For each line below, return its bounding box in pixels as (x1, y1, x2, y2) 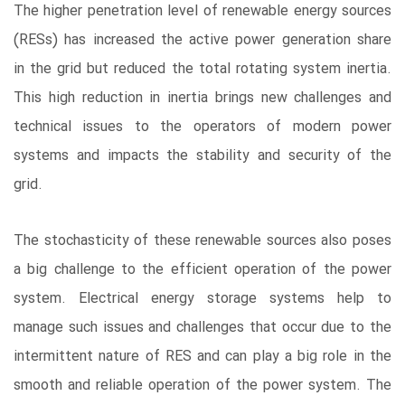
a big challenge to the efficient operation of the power (14, 259, 391, 282)
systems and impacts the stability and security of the (14, 145, 391, 168)
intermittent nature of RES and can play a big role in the (14, 345, 391, 369)
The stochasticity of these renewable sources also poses (14, 230, 391, 253)
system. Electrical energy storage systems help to (14, 287, 391, 311)
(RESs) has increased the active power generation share (14, 29, 391, 52)
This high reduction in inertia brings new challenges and (14, 87, 391, 110)
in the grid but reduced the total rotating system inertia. (14, 58, 391, 81)
